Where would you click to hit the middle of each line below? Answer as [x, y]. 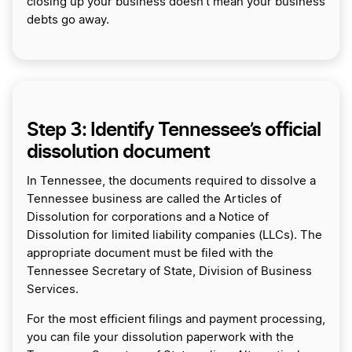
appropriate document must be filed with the [150, 253]
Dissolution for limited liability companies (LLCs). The [174, 235]
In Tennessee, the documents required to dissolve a [171, 181]
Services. [54, 289]
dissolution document [118, 151]
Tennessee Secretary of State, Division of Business [169, 271]
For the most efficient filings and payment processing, [176, 319]
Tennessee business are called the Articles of [154, 199]
